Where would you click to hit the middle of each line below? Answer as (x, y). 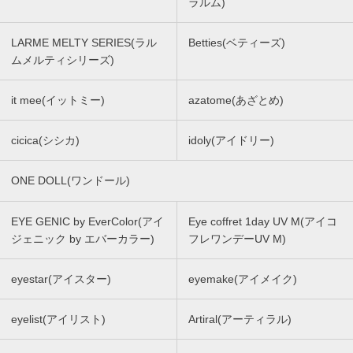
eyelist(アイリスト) (58, 319)
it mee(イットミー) (58, 100)
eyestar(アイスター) (61, 279)
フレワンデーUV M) (237, 238)
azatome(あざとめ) (236, 100)
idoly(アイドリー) (231, 140)
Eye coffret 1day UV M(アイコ (263, 221)
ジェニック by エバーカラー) (83, 238)
